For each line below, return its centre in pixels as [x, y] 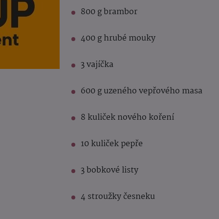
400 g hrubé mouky [118, 39]
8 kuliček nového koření [127, 118]
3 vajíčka [97, 65]
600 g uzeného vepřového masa [142, 91]
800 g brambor [109, 12]
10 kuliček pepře [112, 144]
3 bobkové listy [109, 171]
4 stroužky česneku [118, 197]
